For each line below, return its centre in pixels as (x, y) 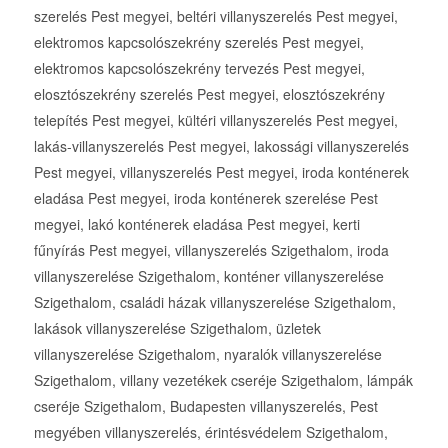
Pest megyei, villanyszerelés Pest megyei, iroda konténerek (221, 172)
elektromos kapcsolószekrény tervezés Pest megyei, (199, 68)
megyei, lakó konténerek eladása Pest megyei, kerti (196, 224)
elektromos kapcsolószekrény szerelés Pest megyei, (198, 42)
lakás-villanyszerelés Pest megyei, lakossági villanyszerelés (221, 146)
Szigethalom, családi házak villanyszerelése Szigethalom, (214, 302)
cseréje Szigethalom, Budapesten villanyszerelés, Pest (205, 406)
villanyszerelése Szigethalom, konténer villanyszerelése (208, 276)
